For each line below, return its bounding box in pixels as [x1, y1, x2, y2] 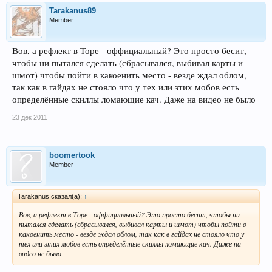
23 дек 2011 [12, 114, 47, 121]
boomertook [49, 151, 95, 160]
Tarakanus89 [49, 6, 96, 15]
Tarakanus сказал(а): [18, 192, 84, 200]
